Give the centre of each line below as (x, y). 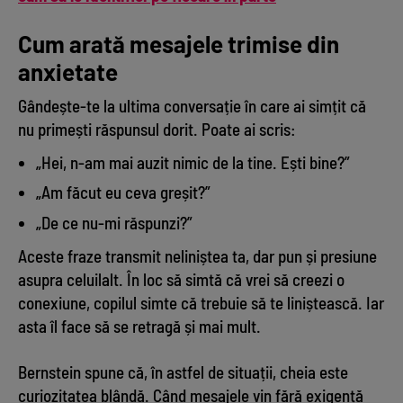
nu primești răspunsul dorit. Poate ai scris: (157, 129)
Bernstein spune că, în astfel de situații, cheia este (183, 372)
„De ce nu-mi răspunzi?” (114, 223)
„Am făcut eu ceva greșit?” (123, 193)
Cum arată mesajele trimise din (179, 43)
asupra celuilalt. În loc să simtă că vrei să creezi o (181, 280)
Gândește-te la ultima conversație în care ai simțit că (192, 105)
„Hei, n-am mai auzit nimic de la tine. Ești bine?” (193, 162)
